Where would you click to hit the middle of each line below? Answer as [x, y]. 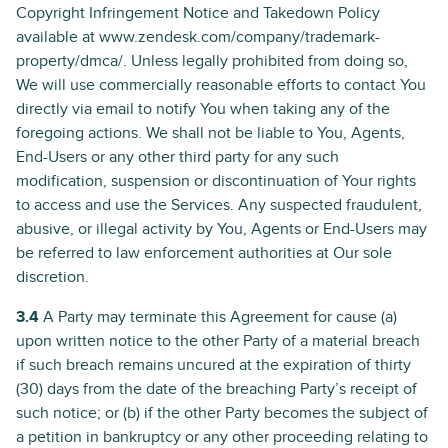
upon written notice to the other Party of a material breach [218, 341]
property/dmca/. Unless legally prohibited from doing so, [212, 61]
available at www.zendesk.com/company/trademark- [198, 37]
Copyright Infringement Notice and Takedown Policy [198, 13]
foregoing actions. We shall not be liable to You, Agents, [210, 133]
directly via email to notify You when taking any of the [203, 109]
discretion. [52, 277]
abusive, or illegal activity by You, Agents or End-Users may [221, 229]
